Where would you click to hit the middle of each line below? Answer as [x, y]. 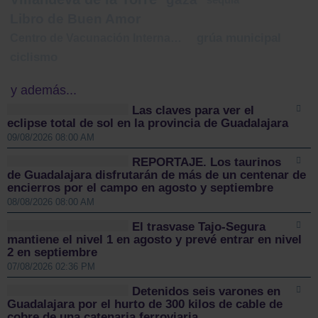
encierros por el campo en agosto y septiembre [140, 187]
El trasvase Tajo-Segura [199, 226]
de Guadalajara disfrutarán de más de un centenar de [157, 175]
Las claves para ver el [193, 110]
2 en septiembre [52, 252]
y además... [44, 90]
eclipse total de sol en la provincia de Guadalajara [148, 123]
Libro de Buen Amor [75, 18]
